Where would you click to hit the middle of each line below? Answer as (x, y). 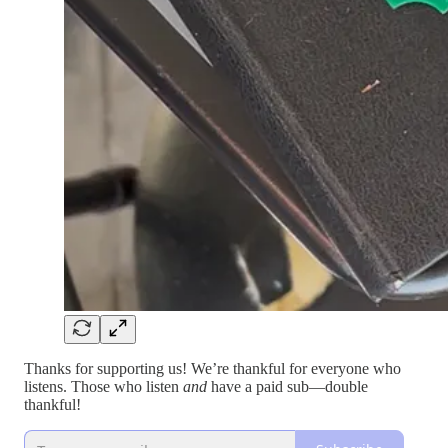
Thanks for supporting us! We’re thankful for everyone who (212, 368)
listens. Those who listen (103, 386)
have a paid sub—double (289, 386)
